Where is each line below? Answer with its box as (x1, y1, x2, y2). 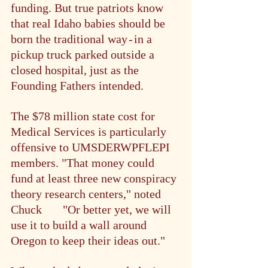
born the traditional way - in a (11, 32, 155, 45)
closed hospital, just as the (11, 63, 142, 77)
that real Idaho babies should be (11, 16, 168, 30)
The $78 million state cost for (11, 109, 158, 123)
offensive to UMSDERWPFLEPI (11, 140, 173, 154)
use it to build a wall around (11, 218, 150, 232)
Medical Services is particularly (11, 124, 169, 138)
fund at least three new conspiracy (11, 171, 179, 185)
